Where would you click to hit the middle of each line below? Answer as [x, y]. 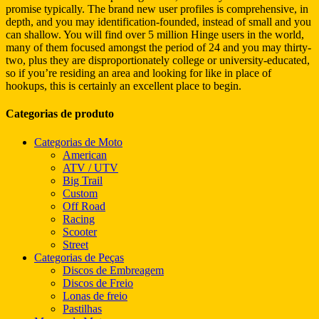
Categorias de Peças [79, 257]
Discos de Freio [98, 283]
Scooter [80, 231]
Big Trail [83, 180]
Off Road [84, 206]
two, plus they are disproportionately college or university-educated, [158, 61]
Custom [80, 193]
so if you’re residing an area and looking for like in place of [138, 73]
